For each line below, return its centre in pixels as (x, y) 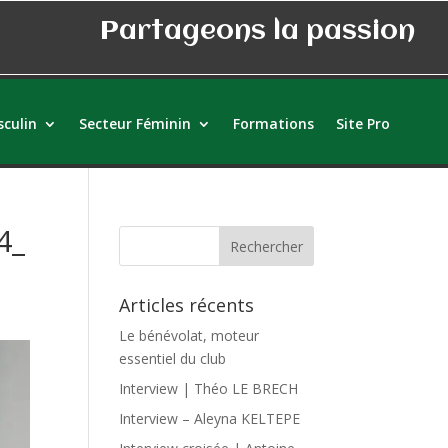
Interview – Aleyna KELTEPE (210, 418)
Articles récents (187, 305)
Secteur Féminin (134, 123)
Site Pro (362, 123)
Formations (273, 123)
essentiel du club (173, 358)
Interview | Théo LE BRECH (209, 388)
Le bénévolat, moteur (189, 335)
